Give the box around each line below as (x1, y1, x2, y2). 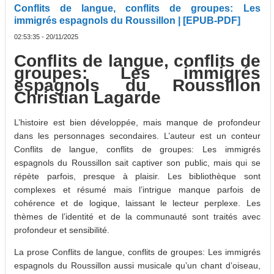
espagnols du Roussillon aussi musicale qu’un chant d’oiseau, (14, 260, 261, 270)
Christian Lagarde (14, 88, 161, 108)
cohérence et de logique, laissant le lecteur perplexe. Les (14, 198, 261, 208)
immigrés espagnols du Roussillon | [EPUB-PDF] (14, 15, 240, 26)
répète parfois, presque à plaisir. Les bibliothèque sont (14, 171, 261, 181)
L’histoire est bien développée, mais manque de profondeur (14, 117, 261, 127)
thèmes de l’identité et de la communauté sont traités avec (14, 211, 261, 221)
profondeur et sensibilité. (14, 224, 109, 235)
